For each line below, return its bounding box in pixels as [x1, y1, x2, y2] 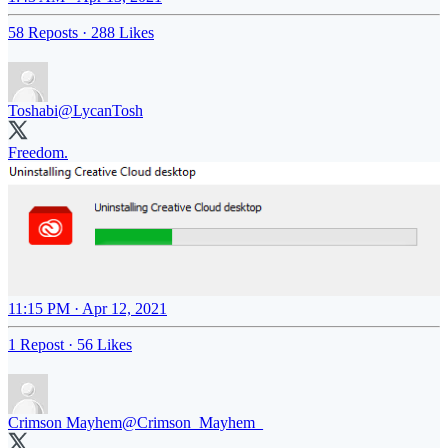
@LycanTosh [58, 101, 143, 119]
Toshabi [8, 101, 58, 119]
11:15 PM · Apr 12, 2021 [8, 299, 167, 317]
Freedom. [8, 143, 68, 161]
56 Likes [77, 335, 132, 353]
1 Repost [8, 335, 64, 353]
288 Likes [91, 23, 154, 41]
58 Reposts [8, 23, 78, 41]
